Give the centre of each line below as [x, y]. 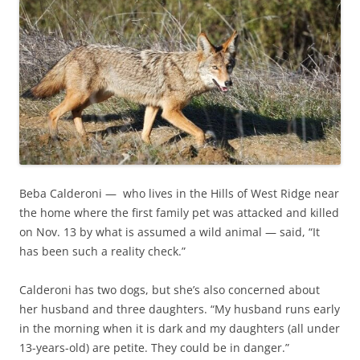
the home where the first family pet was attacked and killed [179, 212]
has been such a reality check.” [102, 251]
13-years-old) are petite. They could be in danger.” [154, 347]
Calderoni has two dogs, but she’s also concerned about [170, 289]
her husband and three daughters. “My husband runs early [180, 309]
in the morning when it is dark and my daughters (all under [180, 328]
